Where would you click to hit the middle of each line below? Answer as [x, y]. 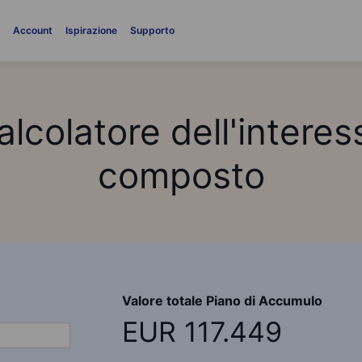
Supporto [153, 30]
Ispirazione [92, 30]
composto [181, 175]
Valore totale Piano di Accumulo [222, 301]
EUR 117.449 [202, 332]
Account [33, 30]
